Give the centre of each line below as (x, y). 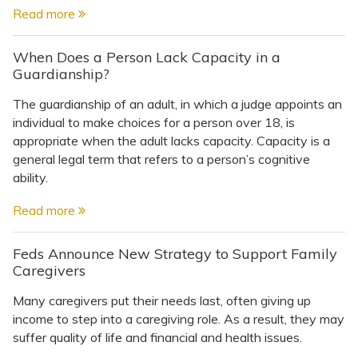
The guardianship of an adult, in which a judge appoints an (177, 103)
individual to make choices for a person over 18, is (154, 122)
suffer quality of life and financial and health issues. (157, 337)
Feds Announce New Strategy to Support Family (175, 253)
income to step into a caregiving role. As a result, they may (179, 318)
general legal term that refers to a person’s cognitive (161, 159)
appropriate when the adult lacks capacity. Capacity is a (171, 140)
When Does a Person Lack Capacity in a (147, 57)
